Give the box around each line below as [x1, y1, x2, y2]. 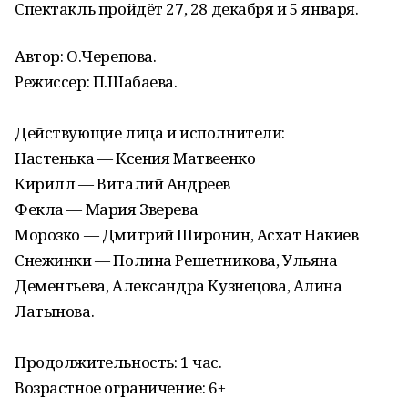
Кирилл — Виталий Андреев [15, 173, 230, 194]
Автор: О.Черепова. [15, 46, 157, 66]
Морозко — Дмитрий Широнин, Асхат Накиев [15, 224, 359, 245]
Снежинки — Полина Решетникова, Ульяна [15, 250, 338, 270]
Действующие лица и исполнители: [15, 122, 285, 143]
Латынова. [15, 301, 95, 321]
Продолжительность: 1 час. [15, 352, 222, 372]
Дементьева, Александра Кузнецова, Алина [15, 275, 342, 296]
